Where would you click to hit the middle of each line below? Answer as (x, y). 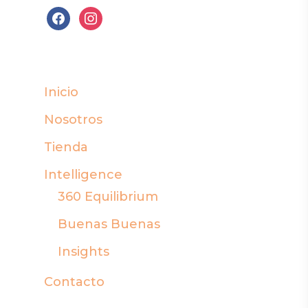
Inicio (61, 92)
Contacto (74, 282)
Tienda (66, 147)
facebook (77, 18)
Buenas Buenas (109, 224)
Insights (84, 252)
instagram (111, 18)
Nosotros (73, 120)
